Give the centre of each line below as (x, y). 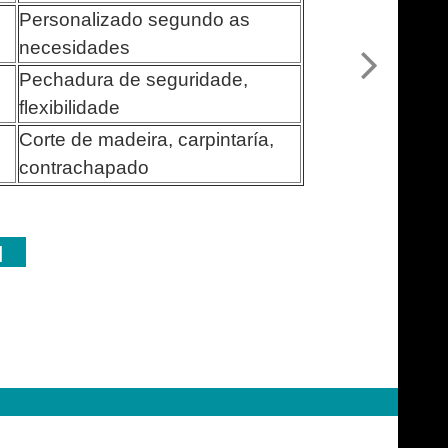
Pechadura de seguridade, (134, 79)
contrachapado (84, 167)
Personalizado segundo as (135, 19)
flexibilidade (70, 107)
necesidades (75, 47)
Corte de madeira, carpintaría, (147, 139)
